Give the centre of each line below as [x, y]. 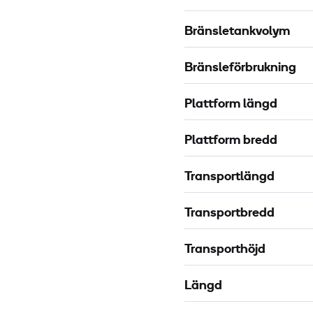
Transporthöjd [225, 250]
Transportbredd [230, 214]
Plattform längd [231, 105]
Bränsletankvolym [237, 32]
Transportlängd [230, 177]
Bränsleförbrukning [240, 68]
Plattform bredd [231, 141]
